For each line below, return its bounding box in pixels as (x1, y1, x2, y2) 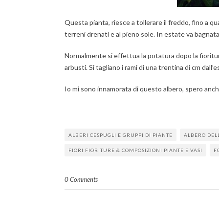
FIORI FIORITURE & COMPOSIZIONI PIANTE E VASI (68, 147, 202, 153)
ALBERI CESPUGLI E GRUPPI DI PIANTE (68, 132, 173, 138)
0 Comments (65, 175, 98, 183)
